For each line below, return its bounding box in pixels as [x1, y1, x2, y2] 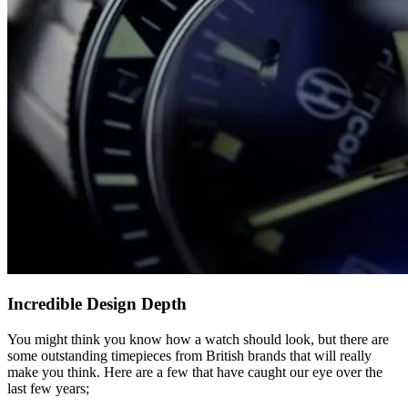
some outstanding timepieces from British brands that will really [7, 348, 372, 364]
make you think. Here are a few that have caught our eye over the [7, 364, 382, 381]
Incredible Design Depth [7, 294, 187, 314]
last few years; [7, 381, 89, 397]
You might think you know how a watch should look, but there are [7, 331, 389, 348]
